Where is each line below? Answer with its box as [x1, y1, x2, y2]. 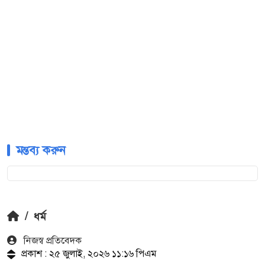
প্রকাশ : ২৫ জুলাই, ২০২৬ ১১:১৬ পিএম [21, 247, 156, 260]
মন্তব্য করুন [16, 143, 66, 159]
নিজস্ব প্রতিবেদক [21, 234, 82, 247]
